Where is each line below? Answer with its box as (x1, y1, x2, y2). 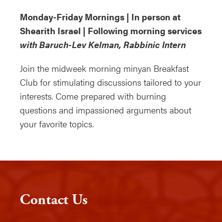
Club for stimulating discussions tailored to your (20, 76, 201, 89)
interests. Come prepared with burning (20, 90, 166, 103)
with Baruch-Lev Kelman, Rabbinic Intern (20, 38, 186, 51)
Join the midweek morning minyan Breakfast (20, 62, 189, 75)
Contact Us (20, 190, 88, 210)
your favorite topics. (20, 117, 94, 130)
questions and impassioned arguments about (20, 104, 191, 116)
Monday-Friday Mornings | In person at (20, 10, 181, 23)
